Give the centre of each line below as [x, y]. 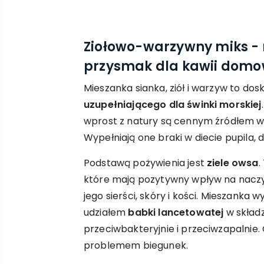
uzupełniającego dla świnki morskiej [173, 105]
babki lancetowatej [176, 212]
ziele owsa [233, 163]
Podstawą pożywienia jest [145, 163]
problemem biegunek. [136, 245]
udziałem [106, 212]
